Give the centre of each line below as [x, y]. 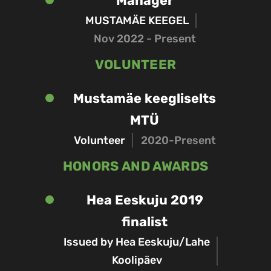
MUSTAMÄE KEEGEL [137, 21]
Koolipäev [137, 260]
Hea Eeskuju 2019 [145, 200]
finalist [145, 222]
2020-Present [178, 140]
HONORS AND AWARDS [135, 166]
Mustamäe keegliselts [145, 98]
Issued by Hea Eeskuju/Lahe [137, 242]
